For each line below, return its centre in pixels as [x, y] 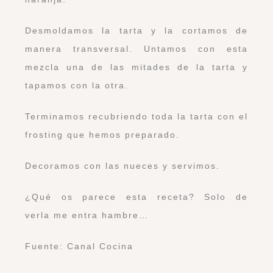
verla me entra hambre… [87, 215]
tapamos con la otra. [77, 86]
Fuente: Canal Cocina [79, 246]
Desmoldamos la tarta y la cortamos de [136, 31]
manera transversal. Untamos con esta [136, 49]
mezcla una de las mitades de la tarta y [136, 67]
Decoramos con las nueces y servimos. [122, 166]
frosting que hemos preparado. [102, 135]
